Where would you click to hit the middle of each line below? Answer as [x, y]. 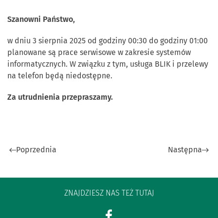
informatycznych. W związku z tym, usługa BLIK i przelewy [108, 64]
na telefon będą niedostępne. [60, 76]
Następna [185, 150]
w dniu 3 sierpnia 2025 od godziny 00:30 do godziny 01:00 [108, 41]
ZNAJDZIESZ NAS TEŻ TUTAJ [109, 193]
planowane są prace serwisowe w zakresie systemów [99, 52]
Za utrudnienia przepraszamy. [60, 97]
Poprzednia [36, 150]
